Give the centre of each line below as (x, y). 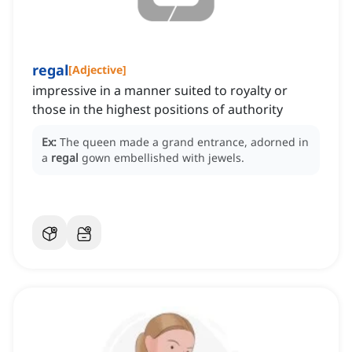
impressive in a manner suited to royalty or (160, 91)
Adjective (97, 70)
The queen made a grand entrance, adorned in (184, 142)
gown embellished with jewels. (163, 158)
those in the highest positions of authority (158, 110)
